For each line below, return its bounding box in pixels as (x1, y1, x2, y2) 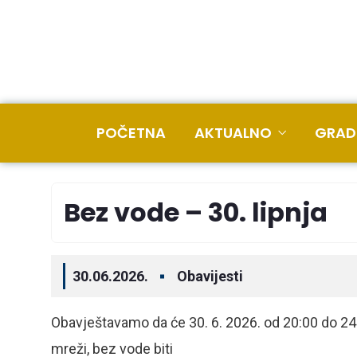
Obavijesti (177, 268, 243, 284)
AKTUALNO (194, 123, 272, 143)
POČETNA (96, 123, 166, 143)
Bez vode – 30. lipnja (64, 194, 328, 230)
